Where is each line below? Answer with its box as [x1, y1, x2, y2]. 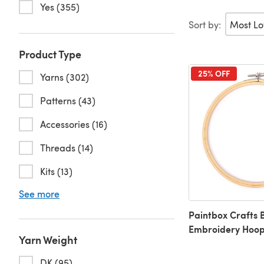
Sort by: [188, 18, 221, 31]
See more [19, 187, 60, 200]
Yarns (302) [40, 71, 89, 83]
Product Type [19, 47, 81, 61]
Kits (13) [40, 165, 72, 177]
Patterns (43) [40, 94, 95, 107]
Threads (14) [40, 141, 93, 154]
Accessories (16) [40, 118, 107, 130]
